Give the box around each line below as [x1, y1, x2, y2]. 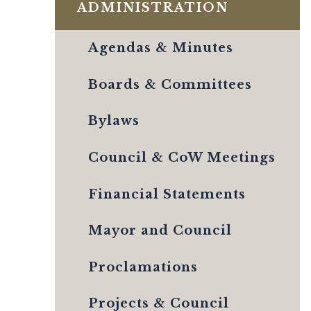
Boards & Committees [88, 76, 252, 92]
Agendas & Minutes [88, 40, 233, 56]
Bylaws [88, 113, 140, 129]
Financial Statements [88, 186, 246, 202]
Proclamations [88, 259, 198, 275]
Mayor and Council [88, 223, 232, 239]
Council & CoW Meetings [88, 149, 276, 165]
